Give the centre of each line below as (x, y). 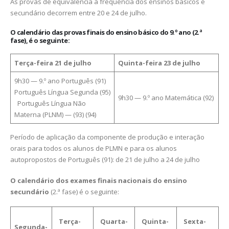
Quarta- (114, 222)
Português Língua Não (51, 104)
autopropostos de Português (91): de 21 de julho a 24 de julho (105, 160)
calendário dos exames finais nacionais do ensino (102, 180)
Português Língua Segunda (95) (62, 92)
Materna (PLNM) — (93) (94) (55, 115)
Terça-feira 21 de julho (53, 63)
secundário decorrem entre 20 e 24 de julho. (78, 13)
